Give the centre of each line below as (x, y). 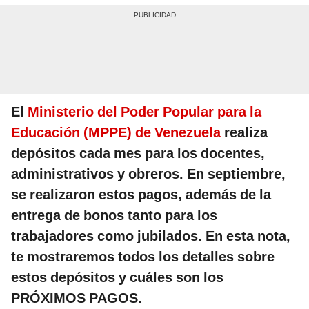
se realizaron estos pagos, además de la (141, 194)
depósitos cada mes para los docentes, (138, 153)
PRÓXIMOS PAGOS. (77, 298)
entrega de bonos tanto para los (114, 215)
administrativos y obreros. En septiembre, (148, 173)
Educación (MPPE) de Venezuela (116, 132)
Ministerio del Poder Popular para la (144, 111)
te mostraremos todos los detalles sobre (143, 256)
